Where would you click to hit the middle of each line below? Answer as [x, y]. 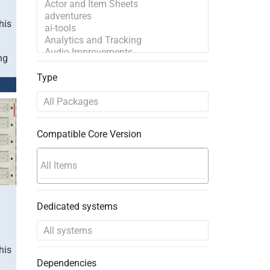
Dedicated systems [77, 206]
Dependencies [66, 263]
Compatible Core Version [89, 134]
